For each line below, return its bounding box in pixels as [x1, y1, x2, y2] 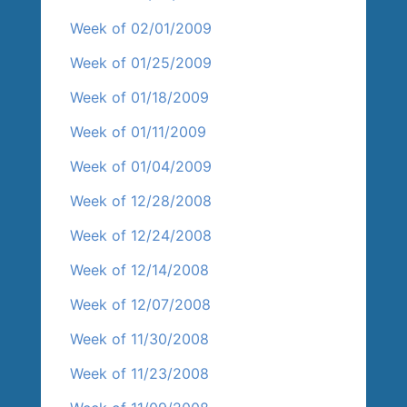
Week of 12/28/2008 [70, 192, 213, 211]
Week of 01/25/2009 [70, 54, 213, 73]
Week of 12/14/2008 [70, 261, 210, 280]
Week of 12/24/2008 [70, 226, 213, 245]
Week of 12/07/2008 [70, 295, 212, 314]
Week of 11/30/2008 [70, 330, 210, 349]
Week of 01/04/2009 [70, 157, 213, 176]
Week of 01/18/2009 [70, 88, 210, 107]
